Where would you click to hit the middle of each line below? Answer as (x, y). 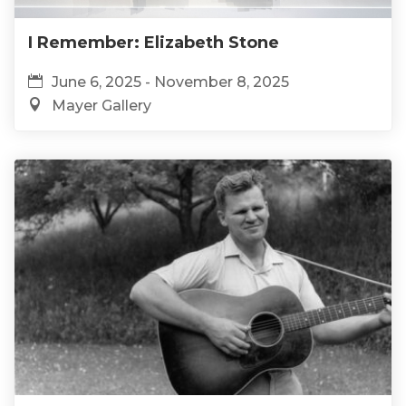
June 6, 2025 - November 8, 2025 (170, 82)
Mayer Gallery (101, 106)
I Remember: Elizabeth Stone (154, 43)
